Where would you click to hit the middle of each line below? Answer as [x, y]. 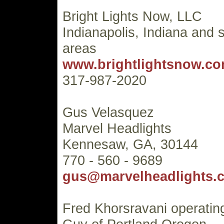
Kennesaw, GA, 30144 [130, 144]
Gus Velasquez [108, 112]
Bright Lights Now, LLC [132, 16]
